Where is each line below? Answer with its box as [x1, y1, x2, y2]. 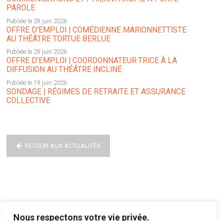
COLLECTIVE [6, 96, 50, 106]
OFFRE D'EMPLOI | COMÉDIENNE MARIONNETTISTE [6, 25, 186, 35]
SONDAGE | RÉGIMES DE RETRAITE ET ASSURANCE [6, 87, 185, 97]
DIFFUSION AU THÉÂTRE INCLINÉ [6, 65, 122, 74]
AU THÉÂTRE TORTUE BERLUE [6, 34, 110, 43]
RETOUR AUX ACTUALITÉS [24, 142, 101, 149]
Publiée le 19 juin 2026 [6, 79, 67, 87]
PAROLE [6, 3, 35, 12]
